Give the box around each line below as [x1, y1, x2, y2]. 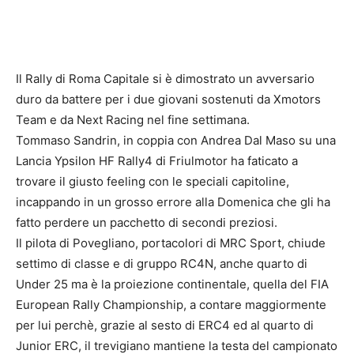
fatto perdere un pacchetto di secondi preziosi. [16, 214, 277, 230]
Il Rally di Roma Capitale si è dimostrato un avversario [16, 70, 314, 86]
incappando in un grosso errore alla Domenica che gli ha [16, 194, 330, 209]
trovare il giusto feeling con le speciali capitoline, [16, 173, 289, 189]
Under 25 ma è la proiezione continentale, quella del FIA [16, 276, 329, 292]
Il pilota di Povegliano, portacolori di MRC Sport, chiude [16, 235, 326, 250]
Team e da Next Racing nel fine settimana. [16, 111, 250, 127]
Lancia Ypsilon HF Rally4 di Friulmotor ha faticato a [16, 153, 298, 168]
